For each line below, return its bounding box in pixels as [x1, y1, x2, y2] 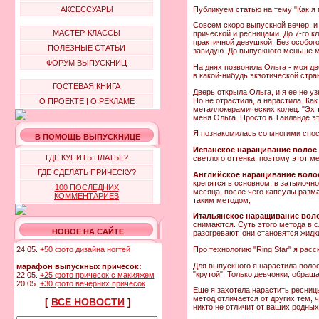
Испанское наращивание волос [193, 145, 317, 154]
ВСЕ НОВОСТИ [51, 296, 125, 308]
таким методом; [193, 195, 251, 204]
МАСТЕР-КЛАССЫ [53, 28, 120, 37]
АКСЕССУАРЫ [60, 5, 113, 14]
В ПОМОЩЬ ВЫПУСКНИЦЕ [35, 132, 140, 141]
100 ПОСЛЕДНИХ [54, 183, 119, 192]
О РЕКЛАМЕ [90, 97, 135, 105]
